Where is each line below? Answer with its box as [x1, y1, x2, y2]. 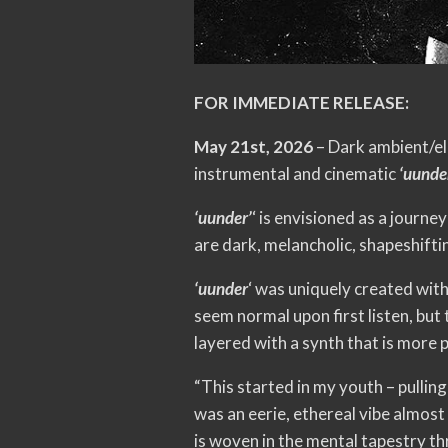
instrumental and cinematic [194, 163, 400, 185]
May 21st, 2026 [194, 136, 314, 158]
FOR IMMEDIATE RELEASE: [194, 92, 410, 114]
